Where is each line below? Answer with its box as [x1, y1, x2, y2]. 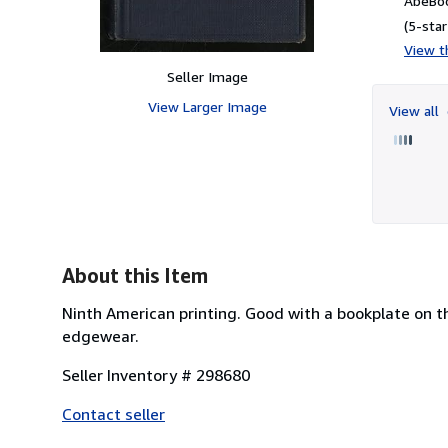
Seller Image [166, 67, 248, 85]
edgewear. [62, 325, 139, 346]
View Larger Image [147, 97, 267, 115]
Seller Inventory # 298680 [62, 364, 250, 385]
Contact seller [62, 403, 165, 424]
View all [389, 101, 443, 119]
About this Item [62, 263, 208, 287]
